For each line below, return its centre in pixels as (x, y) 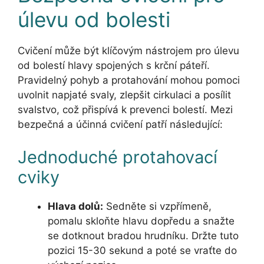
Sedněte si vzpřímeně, (157, 206)
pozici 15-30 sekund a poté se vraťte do (142, 250)
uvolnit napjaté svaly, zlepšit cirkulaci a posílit (124, 95)
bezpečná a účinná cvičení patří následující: (120, 125)
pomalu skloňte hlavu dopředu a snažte (141, 221)
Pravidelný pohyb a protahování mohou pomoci (129, 80)
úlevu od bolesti (94, 20)
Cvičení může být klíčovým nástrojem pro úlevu (128, 51)
